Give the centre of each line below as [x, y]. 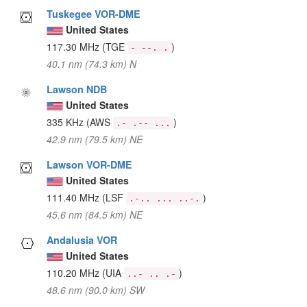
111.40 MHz [75, 197]
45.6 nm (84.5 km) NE [95, 214]
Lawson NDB [77, 89]
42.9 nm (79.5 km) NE [95, 139]
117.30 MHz [75, 46]
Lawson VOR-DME [90, 164]
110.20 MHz [75, 272]
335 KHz [67, 122]
